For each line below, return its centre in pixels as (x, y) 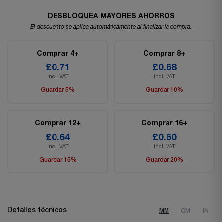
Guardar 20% (164, 160)
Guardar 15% (58, 160)
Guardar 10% (164, 90)
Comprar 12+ (58, 123)
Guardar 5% (58, 90)
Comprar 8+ (164, 54)
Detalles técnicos (37, 211)
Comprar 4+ (58, 54)
